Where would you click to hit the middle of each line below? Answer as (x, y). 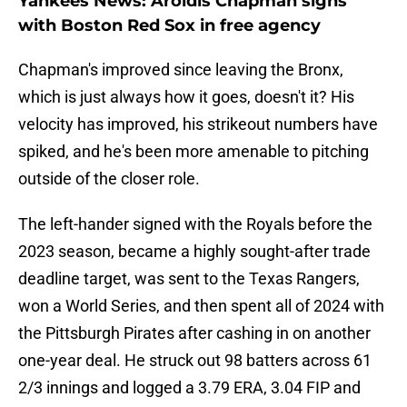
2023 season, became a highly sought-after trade (194, 252)
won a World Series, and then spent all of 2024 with (201, 306)
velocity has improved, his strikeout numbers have (198, 124)
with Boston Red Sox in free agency (169, 26)
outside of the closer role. (109, 179)
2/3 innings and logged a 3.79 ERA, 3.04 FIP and (189, 388)
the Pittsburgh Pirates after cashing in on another (194, 333)
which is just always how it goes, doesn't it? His (186, 97)
